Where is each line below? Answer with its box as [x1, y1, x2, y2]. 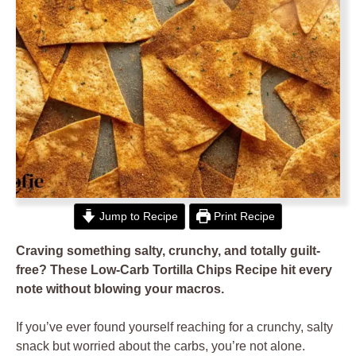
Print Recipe [211, 210, 276, 222]
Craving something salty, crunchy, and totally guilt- [16, 244, 320, 257]
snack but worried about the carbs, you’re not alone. [16, 339, 305, 353]
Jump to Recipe [95, 210, 178, 222]
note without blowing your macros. [16, 282, 224, 296]
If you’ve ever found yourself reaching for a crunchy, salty [16, 320, 333, 334]
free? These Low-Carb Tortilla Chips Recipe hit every [16, 263, 332, 277]
